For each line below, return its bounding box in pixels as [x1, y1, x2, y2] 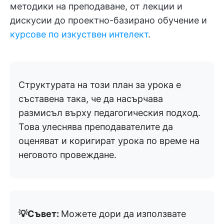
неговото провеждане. [18, 149, 116, 160]
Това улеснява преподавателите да [18, 121, 173, 132]
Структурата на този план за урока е [18, 79, 181, 90]
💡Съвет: [18, 208, 61, 219]
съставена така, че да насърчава [18, 93, 163, 104]
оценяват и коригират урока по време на [18, 135, 199, 146]
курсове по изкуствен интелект [10, 28, 148, 39]
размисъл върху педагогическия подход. [18, 107, 200, 118]
